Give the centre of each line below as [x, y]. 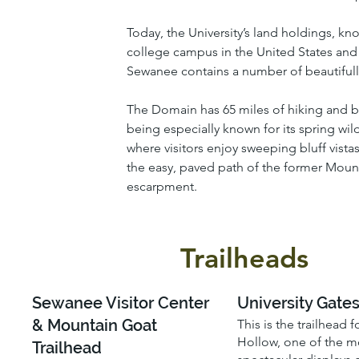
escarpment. [161, 186]
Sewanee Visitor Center [121, 303]
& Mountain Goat [95, 326]
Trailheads [244, 258]
